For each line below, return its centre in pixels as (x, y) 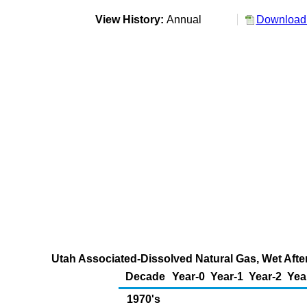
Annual (186, 20)
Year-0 (188, 277)
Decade (145, 277)
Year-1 (227, 277)
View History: (129, 20)
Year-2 (265, 277)
